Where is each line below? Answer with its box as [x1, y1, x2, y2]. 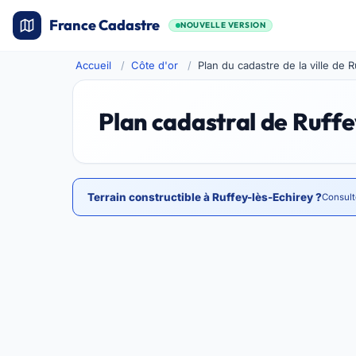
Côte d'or [131, 59, 179, 72]
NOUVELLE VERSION [180, 20, 265, 30]
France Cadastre [49, 16, 160, 34]
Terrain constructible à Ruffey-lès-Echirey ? [87, 191, 323, 203]
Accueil [75, 59, 112, 72]
